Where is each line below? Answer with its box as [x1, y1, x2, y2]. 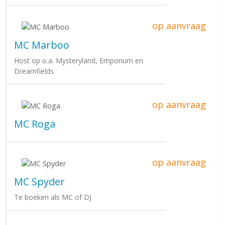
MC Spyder [14, 174, 65, 188]
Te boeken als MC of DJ [14, 192, 91, 202]
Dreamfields [14, 66, 54, 76]
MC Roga [14, 117, 55, 131]
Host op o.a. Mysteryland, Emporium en [14, 55, 143, 65]
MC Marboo [14, 38, 69, 52]
